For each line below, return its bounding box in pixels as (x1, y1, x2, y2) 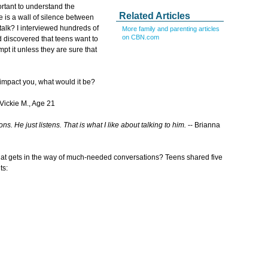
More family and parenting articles (122, 25, 220, 32)
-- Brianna (186, 121, 220, 130)
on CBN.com (122, 33, 159, 41)
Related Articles (119, 11, 190, 21)
